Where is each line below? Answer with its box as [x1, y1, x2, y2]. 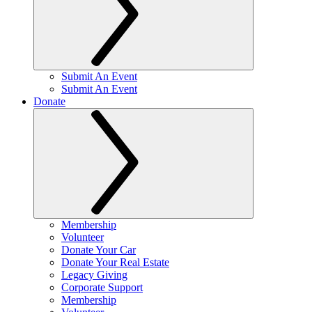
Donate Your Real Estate [61, 256, 169, 268]
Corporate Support [61, 281, 143, 293]
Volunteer [61, 231, 104, 243]
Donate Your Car [61, 244, 136, 256]
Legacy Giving [61, 269, 127, 281]
